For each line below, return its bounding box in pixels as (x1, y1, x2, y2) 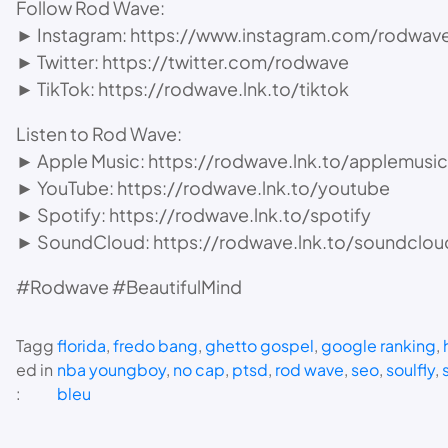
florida (56, 334, 106, 356)
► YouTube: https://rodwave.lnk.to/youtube (16, 175, 390, 199)
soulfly (385, 358, 435, 380)
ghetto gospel (204, 334, 314, 356)
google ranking (320, 334, 436, 356)
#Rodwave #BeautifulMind (16, 274, 242, 298)
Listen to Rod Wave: (16, 121, 182, 145)
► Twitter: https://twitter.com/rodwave (16, 49, 349, 73)
